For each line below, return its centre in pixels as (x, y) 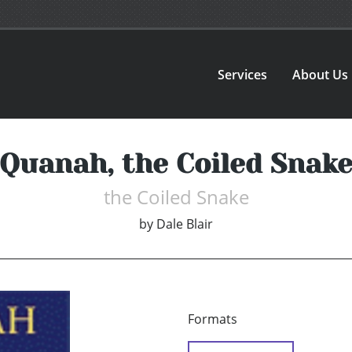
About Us (321, 74)
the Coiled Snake (176, 197)
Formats (213, 319)
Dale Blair (185, 224)
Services (243, 74)
